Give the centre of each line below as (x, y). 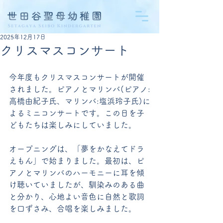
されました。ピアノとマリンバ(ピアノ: (80, 89)
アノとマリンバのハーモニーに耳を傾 (77, 173)
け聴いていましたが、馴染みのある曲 (77, 185)
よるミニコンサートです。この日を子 (77, 113)
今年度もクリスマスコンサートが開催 (77, 77)
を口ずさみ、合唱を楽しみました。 (73, 209)
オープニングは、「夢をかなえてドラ (77, 149)
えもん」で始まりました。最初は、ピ (77, 161)
